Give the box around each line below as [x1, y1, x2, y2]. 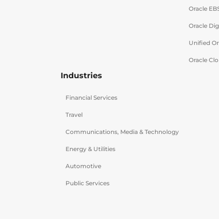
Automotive [66, 162, 101, 170]
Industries [61, 71, 102, 80]
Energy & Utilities [66, 145, 115, 153]
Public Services [66, 179, 109, 187]
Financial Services [66, 94, 117, 101]
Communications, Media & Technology [66, 128, 179, 135]
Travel [66, 111, 83, 118]
